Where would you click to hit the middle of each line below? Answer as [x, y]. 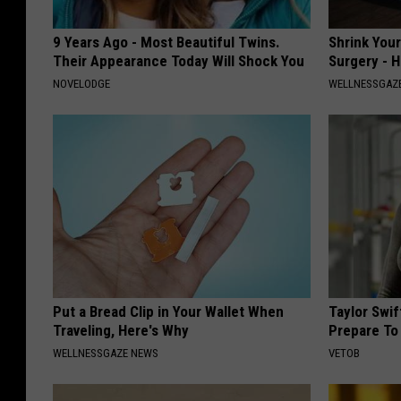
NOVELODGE [81, 83]
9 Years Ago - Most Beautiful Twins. [166, 42]
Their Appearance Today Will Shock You [179, 60]
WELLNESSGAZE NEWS [106, 353]
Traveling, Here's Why [121, 330]
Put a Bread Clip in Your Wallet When [168, 311]
